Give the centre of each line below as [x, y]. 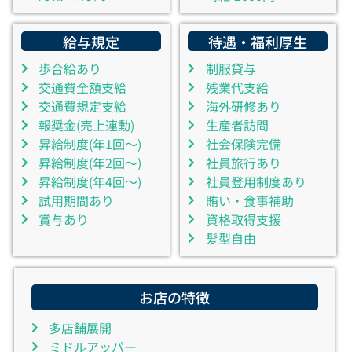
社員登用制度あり [256, 182]
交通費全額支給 [83, 88]
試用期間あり [77, 201]
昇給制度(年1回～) [90, 144]
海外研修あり [243, 106]
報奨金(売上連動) [87, 125]
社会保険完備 [243, 144]
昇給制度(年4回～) [90, 182]
